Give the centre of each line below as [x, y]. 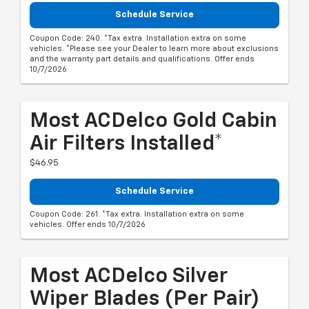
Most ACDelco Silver [129, 277]
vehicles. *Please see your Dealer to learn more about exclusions [154, 48]
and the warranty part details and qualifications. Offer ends [142, 59]
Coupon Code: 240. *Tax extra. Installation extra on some [138, 38]
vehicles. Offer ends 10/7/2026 [88, 225]
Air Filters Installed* [126, 144]
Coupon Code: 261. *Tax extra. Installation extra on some [137, 215]
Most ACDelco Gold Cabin [153, 121]
